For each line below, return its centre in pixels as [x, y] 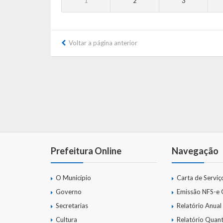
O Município [73, 178]
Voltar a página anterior [103, 43]
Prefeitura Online [86, 151]
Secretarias [72, 205]
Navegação [195, 151]
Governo [69, 192]
